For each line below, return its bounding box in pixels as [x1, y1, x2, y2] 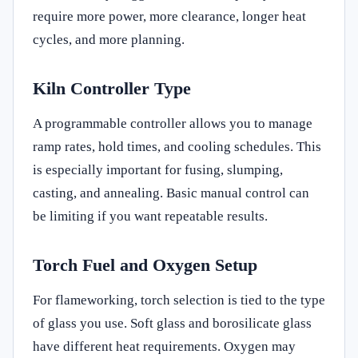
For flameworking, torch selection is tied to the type [33, 292, 325, 308]
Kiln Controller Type [33, 78, 191, 98]
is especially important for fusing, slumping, [33, 161, 283, 177]
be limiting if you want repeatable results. [33, 208, 268, 224]
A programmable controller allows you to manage [33, 115, 312, 131]
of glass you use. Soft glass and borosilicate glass [33, 315, 312, 331]
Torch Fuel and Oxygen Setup [33, 254, 257, 275]
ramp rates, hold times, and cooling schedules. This [33, 138, 321, 154]
